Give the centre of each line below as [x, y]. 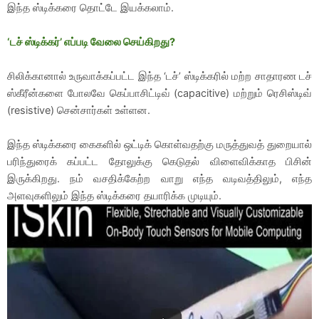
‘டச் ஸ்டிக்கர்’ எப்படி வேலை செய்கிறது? [91, 42]
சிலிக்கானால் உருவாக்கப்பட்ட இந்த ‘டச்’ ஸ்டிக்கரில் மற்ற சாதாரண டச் [159, 76]
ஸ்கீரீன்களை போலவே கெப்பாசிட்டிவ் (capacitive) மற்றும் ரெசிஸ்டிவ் [159, 93]
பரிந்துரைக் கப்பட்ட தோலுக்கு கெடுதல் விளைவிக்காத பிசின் [159, 161]
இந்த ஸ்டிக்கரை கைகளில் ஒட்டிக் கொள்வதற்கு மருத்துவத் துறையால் [159, 144]
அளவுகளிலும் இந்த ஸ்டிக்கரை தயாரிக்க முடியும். [114, 195]
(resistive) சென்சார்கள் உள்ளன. [79, 110]
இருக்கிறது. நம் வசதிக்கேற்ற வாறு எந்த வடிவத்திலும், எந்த [159, 178]
